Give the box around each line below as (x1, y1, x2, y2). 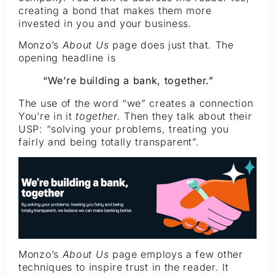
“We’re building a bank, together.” (43, 74, 214, 87)
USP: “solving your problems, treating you (18, 123, 229, 136)
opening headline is (18, 52, 116, 64)
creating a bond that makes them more (18, 4, 212, 17)
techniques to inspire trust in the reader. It (18, 260, 229, 273)
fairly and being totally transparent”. (18, 136, 199, 149)
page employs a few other (109, 247, 243, 260)
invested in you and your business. (18, 17, 192, 29)
